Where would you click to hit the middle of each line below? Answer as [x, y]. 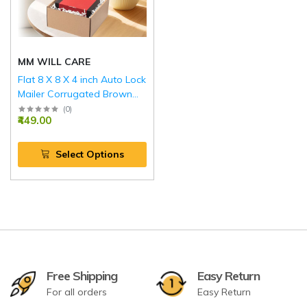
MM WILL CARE [54, 61]
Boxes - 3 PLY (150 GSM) [73, 108]
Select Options [89, 154]
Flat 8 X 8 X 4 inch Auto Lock [82, 79]
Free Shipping [82, 275]
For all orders [77, 292]
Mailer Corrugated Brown [75, 94]
